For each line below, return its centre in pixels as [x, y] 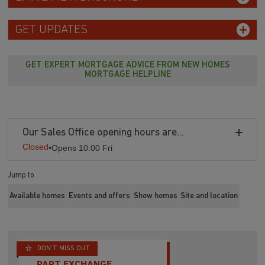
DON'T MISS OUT [64, 249]
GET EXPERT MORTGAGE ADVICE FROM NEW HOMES [128, 66]
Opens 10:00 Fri [82, 148]
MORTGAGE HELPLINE [128, 75]
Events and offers [99, 196]
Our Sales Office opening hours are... [104, 133]
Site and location [209, 196]
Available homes [38, 196]
